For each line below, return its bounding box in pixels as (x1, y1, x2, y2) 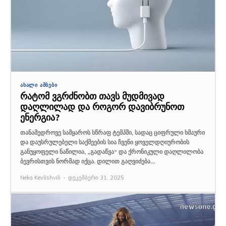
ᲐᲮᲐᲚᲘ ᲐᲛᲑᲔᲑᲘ (20, 81, 58, 88)
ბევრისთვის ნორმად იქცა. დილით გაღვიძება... (20, 157, 155, 165)
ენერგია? (20, 111, 60, 123)
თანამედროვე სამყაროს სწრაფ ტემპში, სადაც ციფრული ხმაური (20, 128, 205, 136)
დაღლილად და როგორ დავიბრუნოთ (20, 100, 184, 112)
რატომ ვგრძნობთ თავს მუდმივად (20, 90, 164, 102)
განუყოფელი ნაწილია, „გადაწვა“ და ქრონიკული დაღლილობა (20, 147, 203, 155)
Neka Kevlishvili (20, 174, 61, 181)
